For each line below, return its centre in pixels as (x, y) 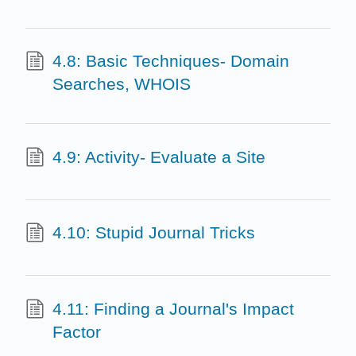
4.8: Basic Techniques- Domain (170, 61)
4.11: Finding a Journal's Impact (173, 308)
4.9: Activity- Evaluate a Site (159, 157)
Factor (76, 331)
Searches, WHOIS (121, 84)
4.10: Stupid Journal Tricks (153, 233)
